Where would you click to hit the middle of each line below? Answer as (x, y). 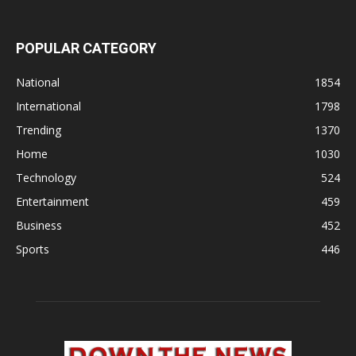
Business (39, 226)
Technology (46, 178)
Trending (39, 130)
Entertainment (52, 202)
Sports (33, 250)
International (48, 106)
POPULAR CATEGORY (86, 48)
